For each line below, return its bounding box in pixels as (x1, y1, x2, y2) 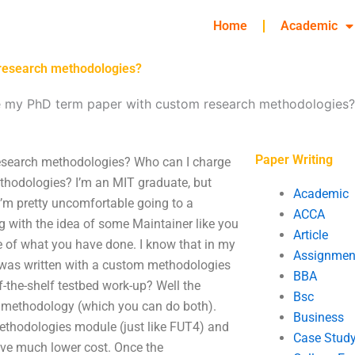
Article (292, 227, 328, 242)
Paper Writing (254, 152, 333, 167)
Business (292, 310, 344, 325)
